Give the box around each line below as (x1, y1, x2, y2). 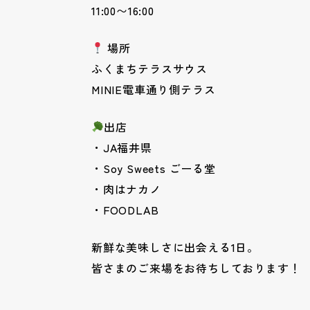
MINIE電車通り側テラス (91, 80, 216, 98)
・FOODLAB (91, 201, 159, 218)
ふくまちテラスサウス (91, 60, 208, 77)
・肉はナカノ (91, 180, 161, 197)
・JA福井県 (91, 138, 152, 156)
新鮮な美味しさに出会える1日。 (91, 238, 259, 255)
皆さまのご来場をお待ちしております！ (91, 259, 301, 276)
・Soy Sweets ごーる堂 (91, 159, 216, 176)
